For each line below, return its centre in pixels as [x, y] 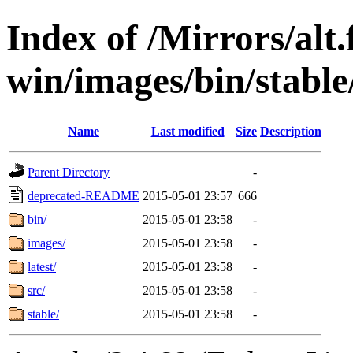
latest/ [42, 266]
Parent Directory [69, 172]
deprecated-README [84, 195]
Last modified [188, 131]
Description [291, 131]
